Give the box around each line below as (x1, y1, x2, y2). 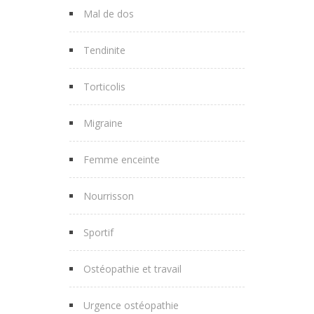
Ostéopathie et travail (83, 261, 182, 275)
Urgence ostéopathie (83, 298, 179, 312)
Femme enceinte (83, 152, 160, 166)
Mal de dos (83, 6, 134, 20)
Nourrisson (83, 189, 134, 203)
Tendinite (83, 43, 125, 57)
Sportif (83, 225, 114, 239)
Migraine (83, 116, 123, 130)
